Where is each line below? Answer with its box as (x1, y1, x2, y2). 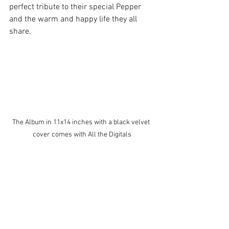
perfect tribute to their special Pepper (9, 2, 143, 12)
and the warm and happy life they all (9, 14, 139, 25)
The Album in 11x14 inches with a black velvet (12, 118, 151, 127)
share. (9, 27, 33, 37)
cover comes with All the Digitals (32, 130, 131, 139)
